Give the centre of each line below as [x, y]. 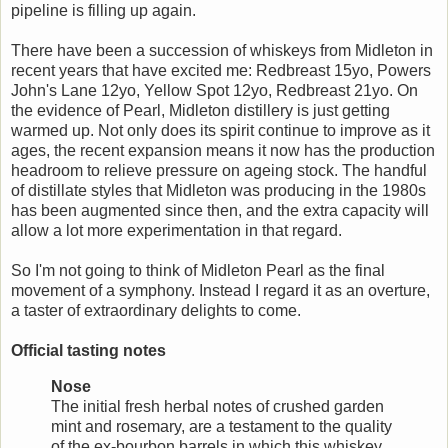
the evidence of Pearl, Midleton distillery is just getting [200, 110]
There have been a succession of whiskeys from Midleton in [222, 50]
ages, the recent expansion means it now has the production [223, 150]
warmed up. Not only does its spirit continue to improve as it [220, 130]
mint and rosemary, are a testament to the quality [221, 426]
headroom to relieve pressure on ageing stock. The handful [219, 170]
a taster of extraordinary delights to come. [156, 310]
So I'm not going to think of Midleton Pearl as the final [198, 270]
